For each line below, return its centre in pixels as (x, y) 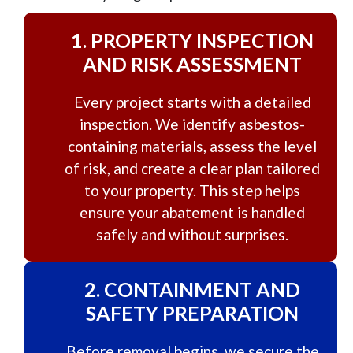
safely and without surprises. (192, 234)
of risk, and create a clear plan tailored (192, 168)
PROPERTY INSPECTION (200, 40)
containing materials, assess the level (192, 146)
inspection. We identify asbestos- (192, 124)
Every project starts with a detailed (192, 102)
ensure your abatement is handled (192, 212)
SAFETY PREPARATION (192, 313)
